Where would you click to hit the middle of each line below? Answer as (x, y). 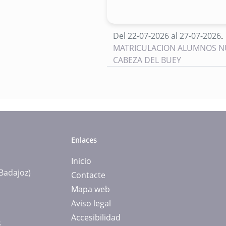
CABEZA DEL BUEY (148, 60)
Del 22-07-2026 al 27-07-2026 (167, 36)
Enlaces (84, 140)
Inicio (81, 161)
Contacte (88, 175)
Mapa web (91, 189)
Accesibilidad (96, 218)
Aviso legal (91, 204)
